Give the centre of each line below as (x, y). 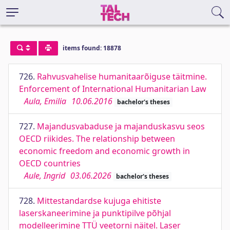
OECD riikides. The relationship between (97, 139)
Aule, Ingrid (45, 176)
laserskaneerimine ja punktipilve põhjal (95, 213)
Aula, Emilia (45, 101)
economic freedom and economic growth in (104, 151)
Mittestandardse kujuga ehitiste (99, 201)
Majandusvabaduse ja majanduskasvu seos (121, 126)
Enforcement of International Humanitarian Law (113, 89)
